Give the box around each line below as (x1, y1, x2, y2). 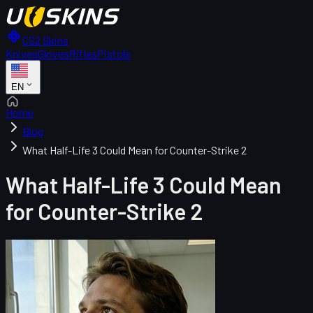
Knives (6, 47, 38, 60)
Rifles (69, 47, 97, 60)
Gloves (38, 47, 69, 60)
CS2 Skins (22, 34, 68, 47)
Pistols (97, 47, 131, 60)
